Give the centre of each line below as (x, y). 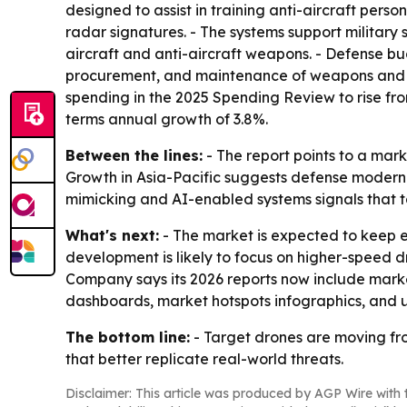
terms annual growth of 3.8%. (167, 119)
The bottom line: (128, 337)
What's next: (112, 235)
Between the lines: (134, 155)
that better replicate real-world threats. (204, 358)
